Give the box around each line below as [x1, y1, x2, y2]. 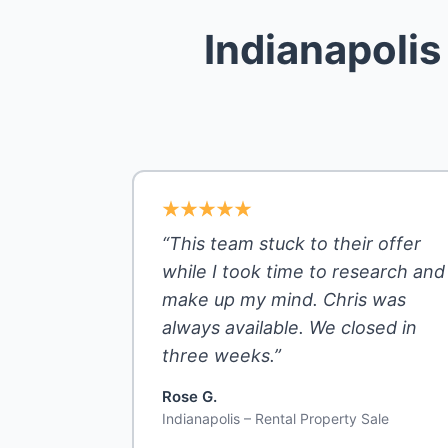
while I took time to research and [162, 261, 445, 283]
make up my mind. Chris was [162, 289, 406, 311]
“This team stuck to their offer [162, 233, 421, 255]
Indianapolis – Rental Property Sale [162, 410, 389, 428]
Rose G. [162, 387, 217, 407]
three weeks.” [162, 345, 281, 367]
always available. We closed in [162, 317, 417, 339]
